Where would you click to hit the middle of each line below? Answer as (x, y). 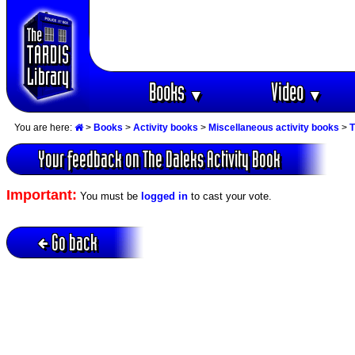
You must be (109, 197)
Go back (74, 242)
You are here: (44, 128)
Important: (42, 195)
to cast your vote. (230, 197)
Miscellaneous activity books (274, 128)
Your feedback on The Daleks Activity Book (159, 159)
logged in (164, 197)
